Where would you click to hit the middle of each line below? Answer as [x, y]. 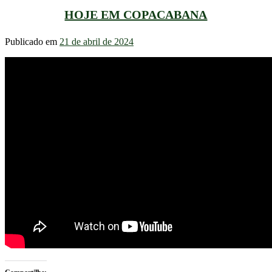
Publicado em [32, 42]
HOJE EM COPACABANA [136, 14]
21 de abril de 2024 [97, 42]
